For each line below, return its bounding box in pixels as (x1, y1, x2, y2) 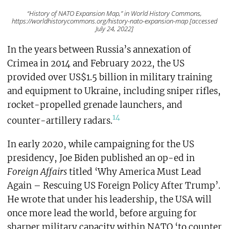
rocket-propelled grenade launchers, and (7, 99, 182, 110)
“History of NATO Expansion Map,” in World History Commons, (27, 8, 202, 18)
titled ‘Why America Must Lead (66, 166, 201, 178)
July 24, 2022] (96, 24, 133, 33)
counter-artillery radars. (7, 114, 112, 126)
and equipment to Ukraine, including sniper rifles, (7, 85, 221, 97)
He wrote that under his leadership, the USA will (7, 194, 212, 205)
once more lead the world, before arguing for (7, 208, 197, 219)
